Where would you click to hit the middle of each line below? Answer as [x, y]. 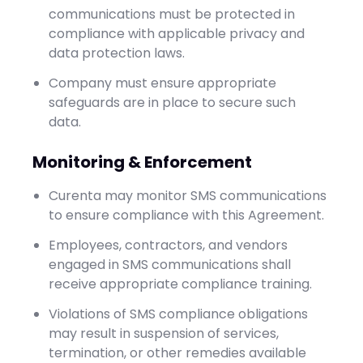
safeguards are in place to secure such [172, 102]
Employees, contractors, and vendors [168, 245]
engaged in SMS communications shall [170, 265]
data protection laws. [117, 53]
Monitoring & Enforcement [142, 162]
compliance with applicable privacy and [177, 34]
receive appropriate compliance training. [180, 284]
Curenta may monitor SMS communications [188, 196]
